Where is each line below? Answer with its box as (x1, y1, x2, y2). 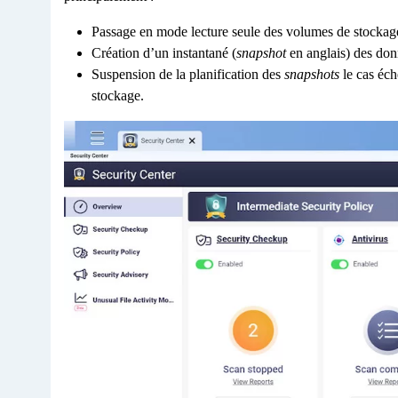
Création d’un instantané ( (92, 44, 236, 60)
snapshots (284, 66, 339, 82)
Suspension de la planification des (92, 66, 284, 82)
